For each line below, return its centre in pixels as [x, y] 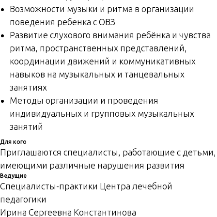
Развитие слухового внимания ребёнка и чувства [110, 35]
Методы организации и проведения [84, 101]
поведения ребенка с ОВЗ [62, 22]
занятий [26, 127]
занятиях [28, 87]
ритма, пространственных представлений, [98, 48]
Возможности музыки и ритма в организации [102, 9]
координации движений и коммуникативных [103, 61]
